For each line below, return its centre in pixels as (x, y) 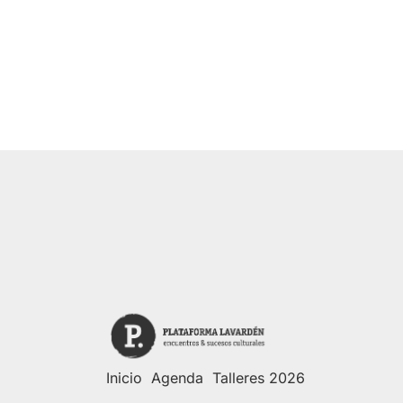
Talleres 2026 (258, 378)
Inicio (124, 378)
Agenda (177, 378)
